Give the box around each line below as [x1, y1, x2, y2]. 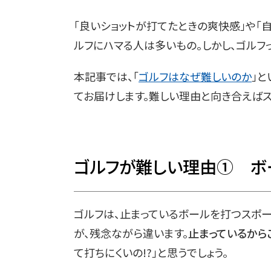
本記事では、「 [74, 68, 139, 84]
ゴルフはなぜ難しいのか [139, 68, 252, 84]
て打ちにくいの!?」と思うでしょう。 [74, 244, 228, 260]
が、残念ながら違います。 [74, 224, 188, 241]
